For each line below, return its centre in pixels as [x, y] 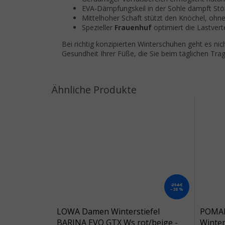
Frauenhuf [133, 27]
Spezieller [98, 27]
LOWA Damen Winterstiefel [108, 211]
